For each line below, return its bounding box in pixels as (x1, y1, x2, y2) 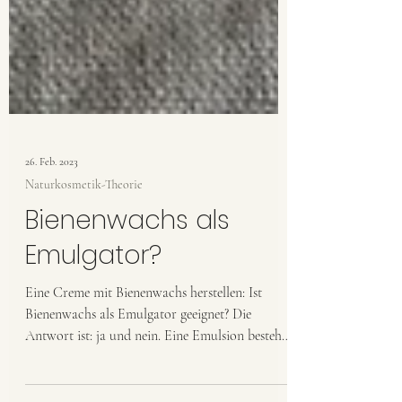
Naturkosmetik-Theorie (25, 252, 143, 267)
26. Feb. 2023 (25, 231, 78, 243)
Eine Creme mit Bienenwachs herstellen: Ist (25, 359, 262, 377)
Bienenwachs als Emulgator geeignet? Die (25, 380, 251, 398)
